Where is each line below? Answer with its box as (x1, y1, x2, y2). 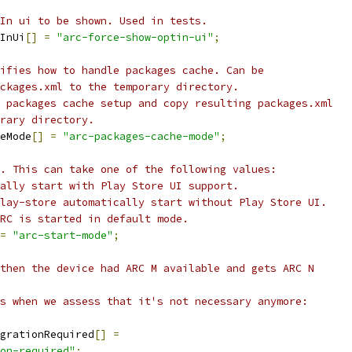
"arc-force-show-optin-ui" (57, 31, 214, 44)
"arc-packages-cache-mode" (63, 130, 220, 143)
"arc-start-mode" (13, 229, 113, 242)
